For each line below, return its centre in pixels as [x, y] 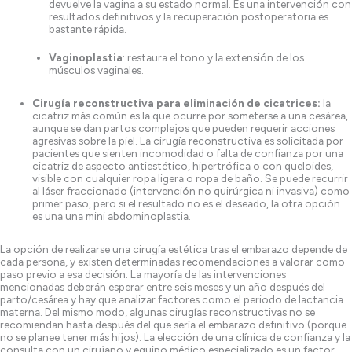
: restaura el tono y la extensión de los [213, 58]
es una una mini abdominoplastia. [112, 216]
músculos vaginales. [96, 70]
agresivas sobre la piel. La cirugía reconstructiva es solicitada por [188, 140]
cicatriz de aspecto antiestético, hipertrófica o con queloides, [183, 165]
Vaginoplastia [85, 58]
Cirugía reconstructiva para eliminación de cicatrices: [178, 103]
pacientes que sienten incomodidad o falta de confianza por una [188, 153]
